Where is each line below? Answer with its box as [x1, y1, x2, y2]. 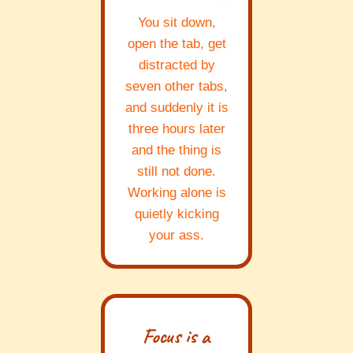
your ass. [149, 228, 204, 243]
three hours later [128, 121, 225, 137]
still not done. [137, 164, 216, 180]
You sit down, [137, 15, 216, 31]
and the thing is [132, 143, 221, 158]
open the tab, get [127, 36, 226, 52]
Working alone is [127, 185, 226, 201]
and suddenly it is [124, 100, 229, 116]
